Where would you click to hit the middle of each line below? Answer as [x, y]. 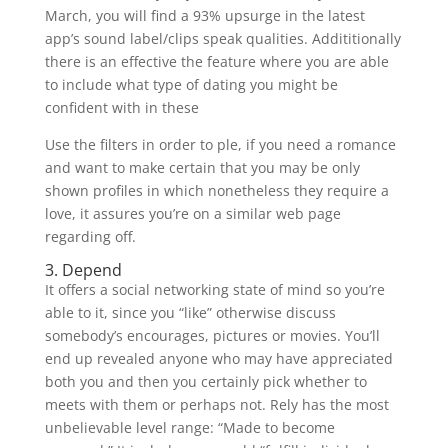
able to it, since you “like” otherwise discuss [190, 312]
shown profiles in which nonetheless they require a [216, 190]
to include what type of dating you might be [191, 84]
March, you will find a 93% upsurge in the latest [204, 15]
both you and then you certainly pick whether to [205, 381]
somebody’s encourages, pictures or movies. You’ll [212, 335]
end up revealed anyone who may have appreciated [218, 358]
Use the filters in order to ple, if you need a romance [220, 144]
